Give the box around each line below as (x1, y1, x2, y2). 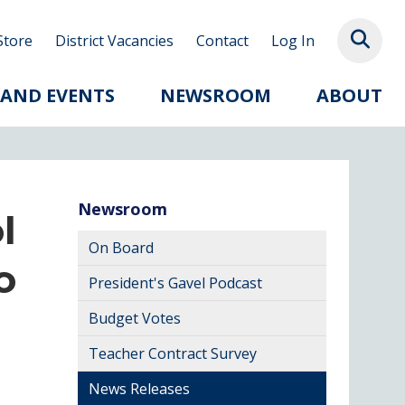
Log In (271, 31, 315, 51)
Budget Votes (89, 308, 181, 328)
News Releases (89, 379, 190, 399)
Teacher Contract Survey (89, 344, 257, 363)
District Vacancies (55, 31, 174, 51)
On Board (89, 238, 154, 258)
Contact (196, 31, 249, 51)
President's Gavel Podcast (89, 273, 262, 293)
